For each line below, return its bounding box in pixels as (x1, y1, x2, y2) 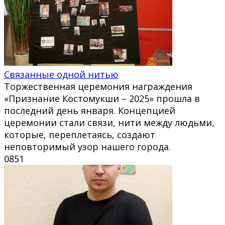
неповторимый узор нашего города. (4, 140, 171, 153)
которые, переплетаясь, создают (4, 128, 155, 141)
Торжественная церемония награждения (4, 80, 192, 92)
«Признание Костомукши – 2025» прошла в (4, 92, 200, 104)
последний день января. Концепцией (4, 104, 175, 117)
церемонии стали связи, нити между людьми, (4, 116, 214, 129)
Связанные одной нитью (4, 68, 119, 80)
